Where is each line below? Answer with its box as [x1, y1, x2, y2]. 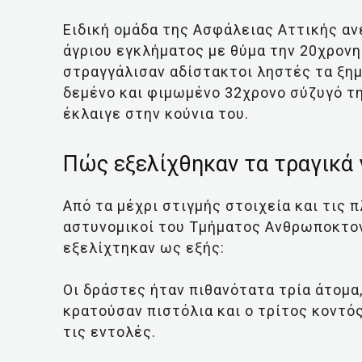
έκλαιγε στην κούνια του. [63, 104, 249, 122]
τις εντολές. [63, 322, 156, 340]
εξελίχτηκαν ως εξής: [63, 238, 225, 256]
